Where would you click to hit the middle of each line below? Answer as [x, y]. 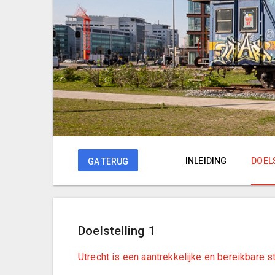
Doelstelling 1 [117, 231]
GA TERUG [108, 161]
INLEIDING [206, 161]
